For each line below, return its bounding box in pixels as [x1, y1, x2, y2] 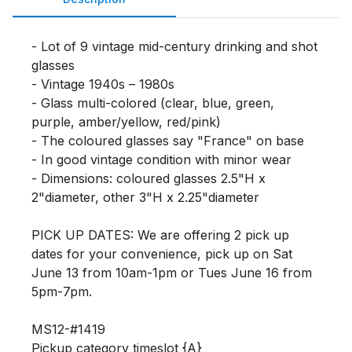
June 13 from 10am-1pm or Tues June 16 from [31, 265, 312, 280]
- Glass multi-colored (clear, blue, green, [31, 95, 274, 111]
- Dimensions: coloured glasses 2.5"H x [31, 170, 266, 186]
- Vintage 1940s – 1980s [31, 76, 174, 92]
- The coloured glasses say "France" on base [31, 133, 304, 148]
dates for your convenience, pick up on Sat [31, 246, 292, 262]
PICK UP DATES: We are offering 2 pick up [31, 227, 289, 243]
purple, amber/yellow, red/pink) [31, 114, 221, 130]
